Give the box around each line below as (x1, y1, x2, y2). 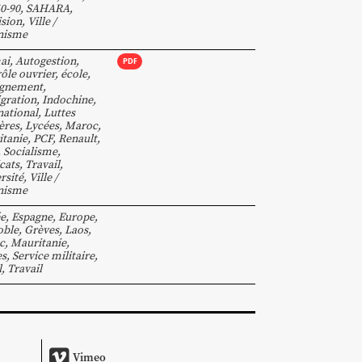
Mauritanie (11, 234, 66, 250)
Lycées (25, 117, 59, 133)
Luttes (44, 104, 75, 120)
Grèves (24, 221, 59, 238)
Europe (58, 208, 95, 225)
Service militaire (12, 247, 95, 263)
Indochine (42, 91, 93, 107)
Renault (58, 130, 97, 146)
